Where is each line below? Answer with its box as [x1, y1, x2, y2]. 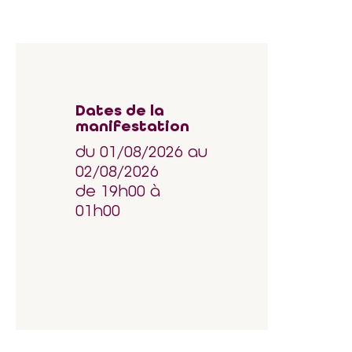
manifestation [75, 117, 189, 136]
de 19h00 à [75, 181, 160, 200]
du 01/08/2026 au [75, 142, 207, 161]
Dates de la [75, 101, 164, 120]
